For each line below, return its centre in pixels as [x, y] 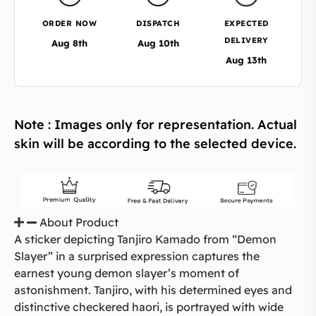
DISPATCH [158, 23]
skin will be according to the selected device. [155, 143]
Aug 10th [158, 43]
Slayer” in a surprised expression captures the [137, 256]
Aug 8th [70, 43]
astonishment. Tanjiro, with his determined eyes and [153, 290]
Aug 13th [247, 60]
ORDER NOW [69, 23]
